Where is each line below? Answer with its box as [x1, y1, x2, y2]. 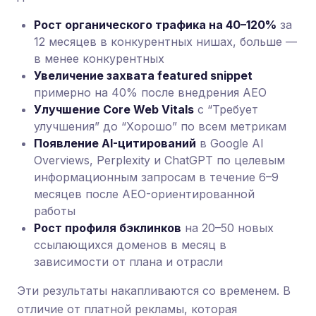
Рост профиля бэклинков [34, 221, 181, 235]
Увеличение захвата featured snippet [34, 68, 253, 83]
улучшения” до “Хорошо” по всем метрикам [34, 119, 286, 133]
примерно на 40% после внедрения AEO [34, 85, 267, 99]
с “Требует [194, 102, 258, 116]
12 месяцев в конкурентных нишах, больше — [34, 35, 297, 49]
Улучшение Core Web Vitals [34, 102, 194, 116]
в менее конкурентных [34, 51, 164, 66]
